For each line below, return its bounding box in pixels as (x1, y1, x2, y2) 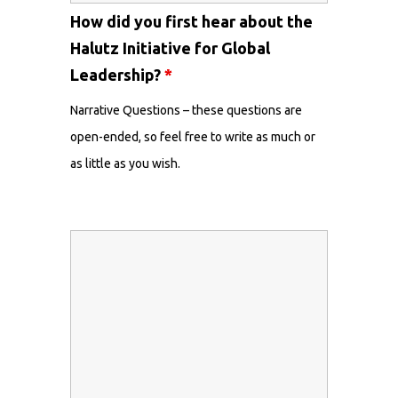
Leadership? (70, 66, 164, 84)
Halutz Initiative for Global (70, 39, 270, 57)
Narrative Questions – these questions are (70, 103, 302, 117)
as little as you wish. (70, 156, 180, 171)
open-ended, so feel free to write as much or (70, 130, 315, 144)
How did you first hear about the (70, 12, 313, 30)
